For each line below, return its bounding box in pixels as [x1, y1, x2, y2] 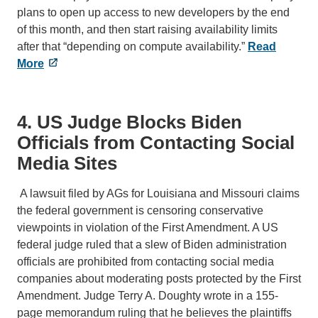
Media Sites [17, 152, 117, 174]
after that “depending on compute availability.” [17, 40, 248, 53]
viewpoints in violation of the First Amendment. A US [17, 221, 278, 234]
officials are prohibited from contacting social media [17, 255, 274, 268]
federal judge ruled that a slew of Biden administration [17, 238, 287, 251]
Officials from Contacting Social [17, 131, 295, 153]
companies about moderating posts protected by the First [17, 272, 301, 285]
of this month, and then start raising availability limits [17, 23, 278, 35]
